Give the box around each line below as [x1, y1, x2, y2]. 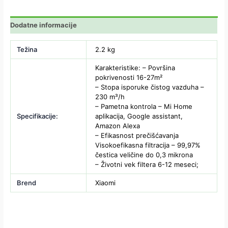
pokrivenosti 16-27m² [95, 73, 163, 82]
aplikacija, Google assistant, [95, 112, 183, 121]
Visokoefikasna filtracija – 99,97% [95, 141, 201, 150]
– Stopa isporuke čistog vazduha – [95, 83, 205, 92]
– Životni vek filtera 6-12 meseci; [95, 160, 199, 169]
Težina [16, 45, 37, 54]
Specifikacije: [16, 112, 58, 121]
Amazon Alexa [95, 122, 140, 130]
